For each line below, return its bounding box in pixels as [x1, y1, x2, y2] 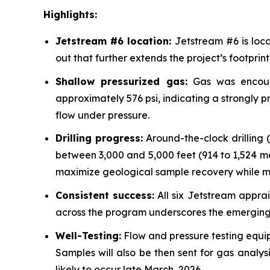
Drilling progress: [55, 132, 143, 145]
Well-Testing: [55, 229, 121, 242]
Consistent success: [55, 189, 155, 201]
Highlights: [43, 8, 97, 20]
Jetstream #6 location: [55, 35, 175, 47]
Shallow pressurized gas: [55, 75, 187, 87]
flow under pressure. [55, 108, 149, 121]
